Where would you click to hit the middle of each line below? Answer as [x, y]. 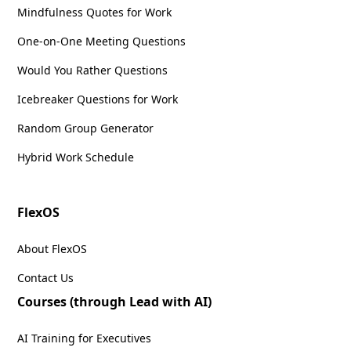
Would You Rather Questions [93, 70]
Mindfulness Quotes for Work [95, 12]
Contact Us [46, 277]
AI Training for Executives [85, 338]
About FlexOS [52, 248]
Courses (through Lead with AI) [115, 301]
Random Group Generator [86, 128]
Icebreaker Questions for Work [98, 99]
